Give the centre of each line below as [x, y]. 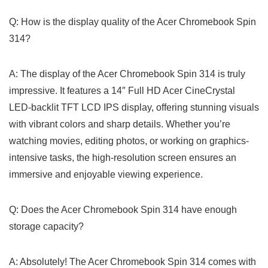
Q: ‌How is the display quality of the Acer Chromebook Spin [133, 22]
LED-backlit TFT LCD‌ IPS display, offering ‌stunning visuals [134, 107]
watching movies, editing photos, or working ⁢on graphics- [129, 141]
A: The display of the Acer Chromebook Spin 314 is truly [127, 74]
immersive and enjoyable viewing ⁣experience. [106, 174]
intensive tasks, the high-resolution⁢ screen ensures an [123, 157]
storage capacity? [46, 226]
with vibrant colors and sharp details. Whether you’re [120, 124]
